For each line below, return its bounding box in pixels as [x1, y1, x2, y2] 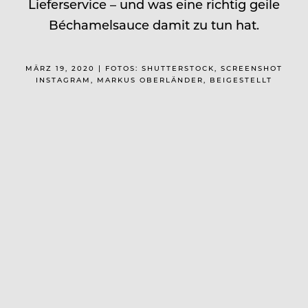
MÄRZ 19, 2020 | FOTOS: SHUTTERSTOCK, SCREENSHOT [25, 63, 283, 73]
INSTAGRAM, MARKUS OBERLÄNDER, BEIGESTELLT [36, 74, 272, 85]
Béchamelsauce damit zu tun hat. [49, 16, 259, 33]
